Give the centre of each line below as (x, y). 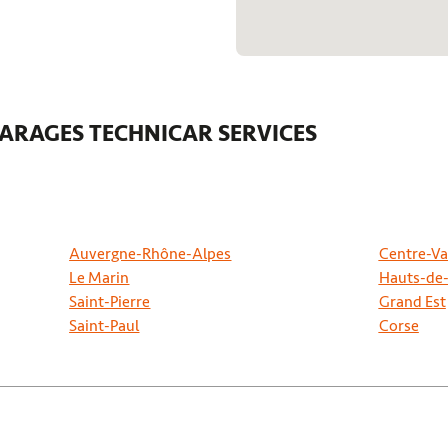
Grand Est (412, 302)
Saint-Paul (104, 326)
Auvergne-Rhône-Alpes (150, 254)
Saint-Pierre (110, 302)
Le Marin (99, 278)
